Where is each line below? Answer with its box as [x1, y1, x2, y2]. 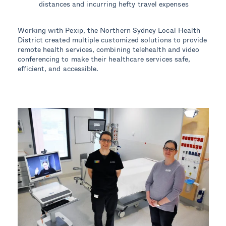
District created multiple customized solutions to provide [17, 34, 207, 45]
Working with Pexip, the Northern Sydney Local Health [17, 25, 201, 36]
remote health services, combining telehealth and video [17, 44, 200, 55]
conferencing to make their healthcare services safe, [17, 53, 191, 65]
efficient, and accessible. [17, 63, 99, 74]
